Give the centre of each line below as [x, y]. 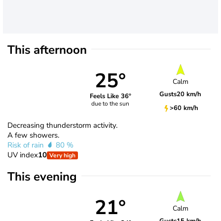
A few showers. [33, 135]
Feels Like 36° [110, 96]
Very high [62, 155]
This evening [42, 176]
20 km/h [189, 94]
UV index [23, 155]
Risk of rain [27, 145]
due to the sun [110, 104]
